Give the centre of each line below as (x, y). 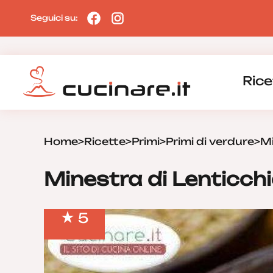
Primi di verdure (210, 141)
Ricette (105, 141)
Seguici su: (55, 17)
